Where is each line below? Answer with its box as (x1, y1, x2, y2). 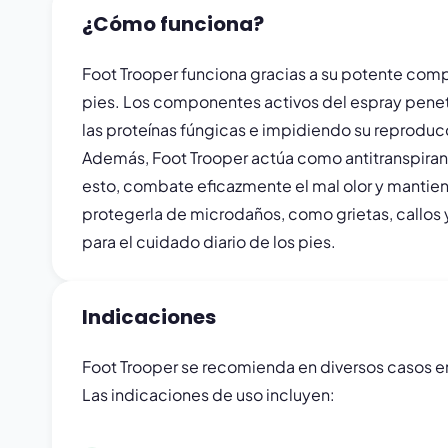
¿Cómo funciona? (82, 10, 264, 38)
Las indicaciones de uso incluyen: (82, 384, 335, 405)
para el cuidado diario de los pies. (82, 231, 336, 252)
